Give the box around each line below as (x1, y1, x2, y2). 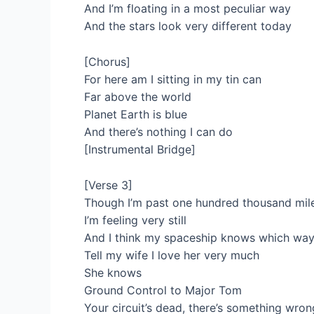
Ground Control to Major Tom (84, 282, 242, 297)
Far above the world (84, 89, 191, 104)
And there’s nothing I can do (84, 124, 233, 139)
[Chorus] (84, 54, 130, 69)
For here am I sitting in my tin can (84, 71, 261, 86)
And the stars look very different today (84, 19, 292, 34)
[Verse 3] (84, 177, 132, 192)
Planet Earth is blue (84, 107, 187, 121)
